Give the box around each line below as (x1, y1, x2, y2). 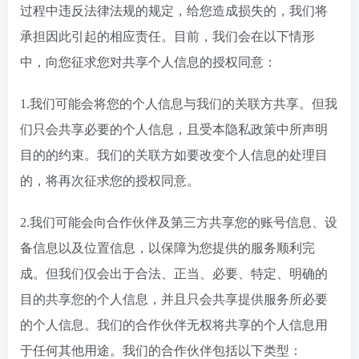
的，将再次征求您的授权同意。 (20, 174, 200, 188)
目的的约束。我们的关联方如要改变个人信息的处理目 (20, 148, 328, 162)
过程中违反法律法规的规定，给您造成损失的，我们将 (20, 4, 328, 18)
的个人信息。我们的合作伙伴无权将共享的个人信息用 (20, 318, 328, 332)
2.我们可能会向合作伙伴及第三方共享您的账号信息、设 (20, 216, 337, 229)
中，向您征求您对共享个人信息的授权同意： (20, 55, 276, 69)
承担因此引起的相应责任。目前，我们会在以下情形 (20, 30, 315, 43)
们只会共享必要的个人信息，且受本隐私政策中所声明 (20, 123, 328, 136)
